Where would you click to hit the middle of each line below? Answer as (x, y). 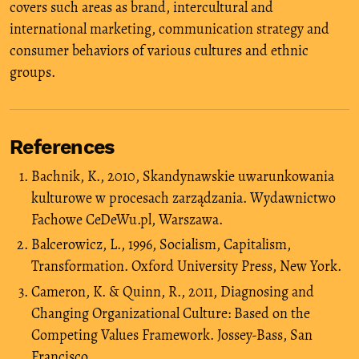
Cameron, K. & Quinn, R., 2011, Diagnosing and (173, 291)
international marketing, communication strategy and (169, 28)
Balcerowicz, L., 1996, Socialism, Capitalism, (161, 245)
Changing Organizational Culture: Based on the (171, 313)
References (62, 147)
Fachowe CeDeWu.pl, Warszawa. (127, 219)
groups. (32, 72)
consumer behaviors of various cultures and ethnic (159, 50)
